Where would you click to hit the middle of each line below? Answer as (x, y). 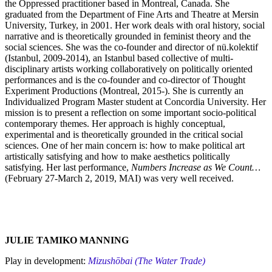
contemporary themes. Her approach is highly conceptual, (115, 124)
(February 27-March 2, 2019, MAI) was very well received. (119, 178)
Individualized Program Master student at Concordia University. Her (135, 102)
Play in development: (46, 261)
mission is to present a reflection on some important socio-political (131, 113)
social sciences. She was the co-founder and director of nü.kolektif (131, 47)
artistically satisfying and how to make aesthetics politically (117, 157)
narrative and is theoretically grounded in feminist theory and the (128, 36)
